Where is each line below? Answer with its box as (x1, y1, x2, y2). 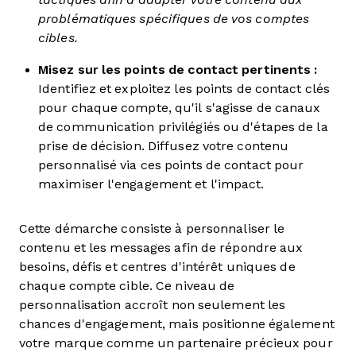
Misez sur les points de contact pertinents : (38, 63, 318, 76)
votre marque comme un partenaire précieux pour (19, 336, 333, 350)
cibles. (38, 31, 78, 44)
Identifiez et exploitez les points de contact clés (38, 82, 331, 95)
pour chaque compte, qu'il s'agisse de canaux (38, 101, 321, 114)
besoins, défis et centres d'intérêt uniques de (19, 260, 296, 273)
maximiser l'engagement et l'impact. (38, 177, 265, 191)
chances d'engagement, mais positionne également (19, 317, 335, 331)
